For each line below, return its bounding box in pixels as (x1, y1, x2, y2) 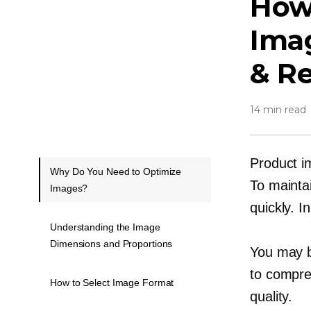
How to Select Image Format (50, 276, 174, 288)
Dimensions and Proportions (50, 237, 173, 249)
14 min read (250, 103, 306, 116)
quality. (250, 288, 293, 304)
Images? (50, 182, 88, 194)
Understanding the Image (50, 221, 160, 233)
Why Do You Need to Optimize (50, 165, 182, 177)
